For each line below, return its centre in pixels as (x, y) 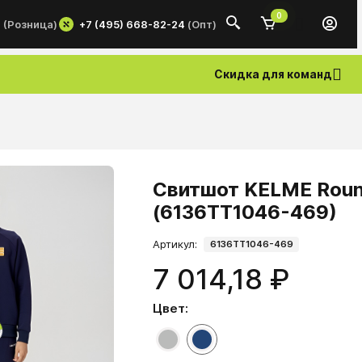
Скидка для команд (273, 74)
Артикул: (175, 244)
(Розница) (30, 24)
